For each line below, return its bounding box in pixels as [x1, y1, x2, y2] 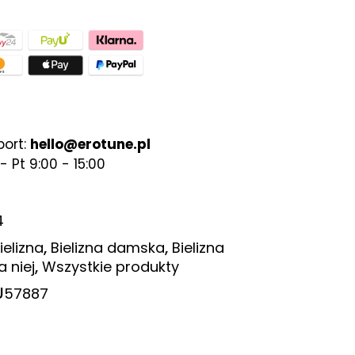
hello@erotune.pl [30, 135, 151, 155]
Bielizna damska [51, 237, 165, 258]
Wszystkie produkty [42, 256, 179, 277]
